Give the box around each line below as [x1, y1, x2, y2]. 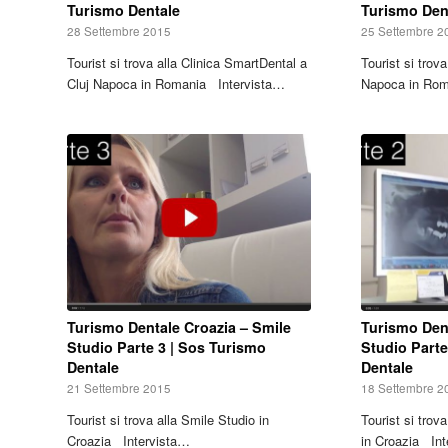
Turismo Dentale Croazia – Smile [67, 317, 291, 338]
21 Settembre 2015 [67, 380, 171, 397]
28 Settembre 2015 [67, 22, 171, 39]
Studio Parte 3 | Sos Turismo [67, 337, 266, 358]
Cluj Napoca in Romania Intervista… [67, 73, 285, 93]
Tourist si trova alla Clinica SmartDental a [67, 52, 307, 72]
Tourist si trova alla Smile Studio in [67, 410, 269, 430]
